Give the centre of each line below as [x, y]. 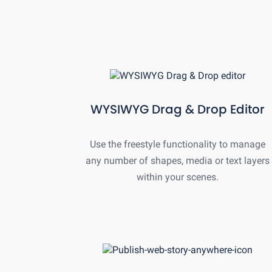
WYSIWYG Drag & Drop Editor [177, 109]
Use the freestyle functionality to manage [177, 144]
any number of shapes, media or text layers [177, 160]
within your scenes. [177, 177]
